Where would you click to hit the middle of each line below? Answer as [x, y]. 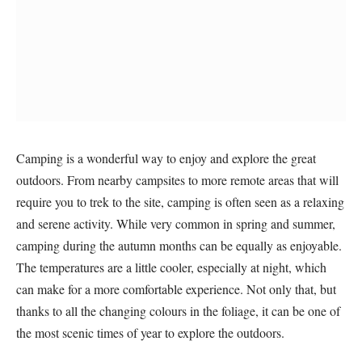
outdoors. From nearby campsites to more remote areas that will [177, 179]
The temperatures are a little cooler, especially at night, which [171, 267]
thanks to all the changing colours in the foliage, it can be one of [178, 310]
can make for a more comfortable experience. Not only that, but [176, 288]
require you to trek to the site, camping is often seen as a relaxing [180, 201]
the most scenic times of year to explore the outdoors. [150, 332]
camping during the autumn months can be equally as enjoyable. [179, 245]
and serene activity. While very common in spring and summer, [176, 223]
